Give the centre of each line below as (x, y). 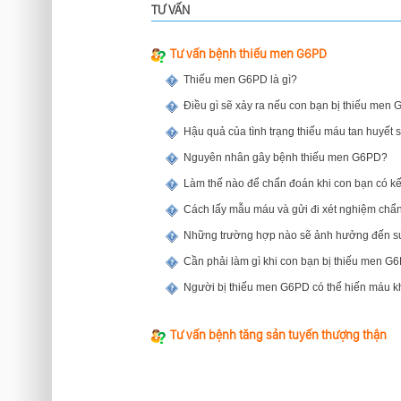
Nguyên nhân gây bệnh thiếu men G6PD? (286, 158)
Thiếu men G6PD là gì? (240, 80)
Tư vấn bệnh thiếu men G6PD (248, 54)
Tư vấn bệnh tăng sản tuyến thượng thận (278, 335)
